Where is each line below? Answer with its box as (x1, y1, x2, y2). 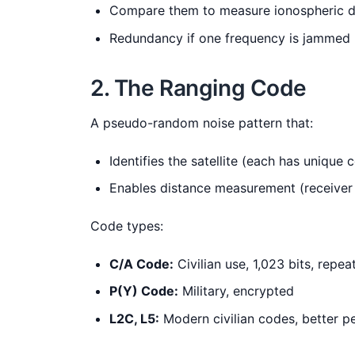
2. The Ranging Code (90, 74, 307, 101)
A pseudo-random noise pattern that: (90, 114, 313, 131)
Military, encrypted (178, 283, 294, 300)
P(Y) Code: (109, 283, 178, 300)
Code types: (90, 217, 163, 234)
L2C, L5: (109, 310, 159, 326)
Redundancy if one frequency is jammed (109, 29, 350, 46)
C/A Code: (109, 255, 174, 272)
